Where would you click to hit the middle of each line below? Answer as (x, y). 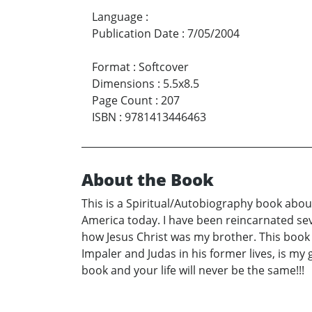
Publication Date (135, 34)
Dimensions (123, 84)
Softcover (164, 67)
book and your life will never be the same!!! (193, 271)
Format (111, 67)
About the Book (148, 180)
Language (117, 17)
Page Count (122, 101)
